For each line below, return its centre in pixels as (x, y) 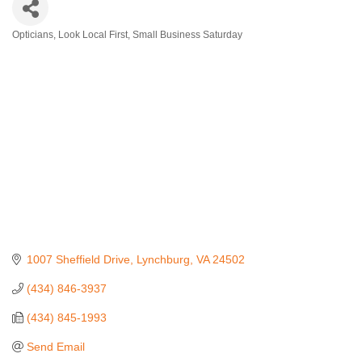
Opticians (33, 35)
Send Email (55, 347)
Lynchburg (163, 260)
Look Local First (93, 35)
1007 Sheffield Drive (78, 260)
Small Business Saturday (187, 35)
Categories (56, 51)
